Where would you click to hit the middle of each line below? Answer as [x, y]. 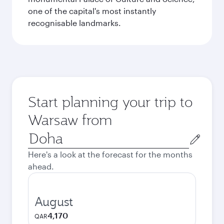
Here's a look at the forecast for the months [110, 154]
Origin [39, 134]
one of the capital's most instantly [92, 11]
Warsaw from [70, 120]
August [54, 201]
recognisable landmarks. [74, 23]
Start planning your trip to [110, 102]
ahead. [41, 166]
